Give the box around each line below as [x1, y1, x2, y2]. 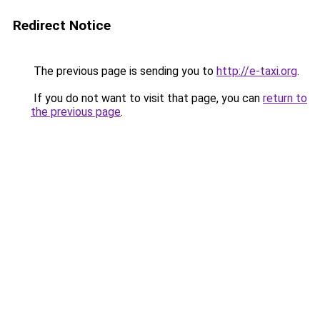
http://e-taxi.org [216, 64, 297, 78]
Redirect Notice [13, 17, 111, 34]
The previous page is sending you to [31, 64, 216, 78]
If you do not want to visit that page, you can [31, 91, 263, 105]
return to [263, 91, 307, 105]
